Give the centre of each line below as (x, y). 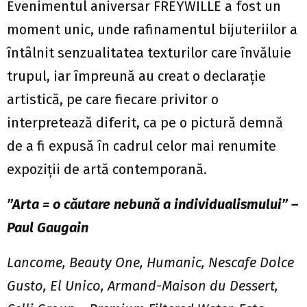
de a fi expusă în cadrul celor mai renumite (142, 146)
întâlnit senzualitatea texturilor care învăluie (149, 53)
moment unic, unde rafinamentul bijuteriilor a (152, 30)
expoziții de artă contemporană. (107, 170)
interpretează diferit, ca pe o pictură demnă (145, 123)
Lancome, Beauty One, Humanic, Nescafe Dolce (150, 263)
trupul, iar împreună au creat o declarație (136, 76)
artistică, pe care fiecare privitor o (113, 100)
